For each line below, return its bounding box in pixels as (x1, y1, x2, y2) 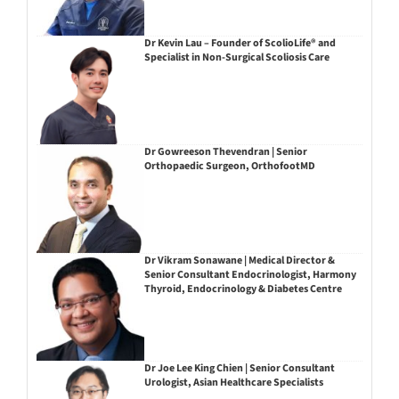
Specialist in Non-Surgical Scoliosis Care (143, 50, 330, 66)
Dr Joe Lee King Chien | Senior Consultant (143, 361, 335, 377)
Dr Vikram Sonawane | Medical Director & (143, 252, 335, 268)
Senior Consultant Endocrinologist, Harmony (143, 266, 356, 282)
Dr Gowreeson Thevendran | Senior (143, 143, 307, 159)
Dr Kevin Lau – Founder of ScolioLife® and (143, 36, 336, 52)
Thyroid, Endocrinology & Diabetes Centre (143, 281, 342, 297)
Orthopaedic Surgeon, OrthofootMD (143, 158, 315, 174)
